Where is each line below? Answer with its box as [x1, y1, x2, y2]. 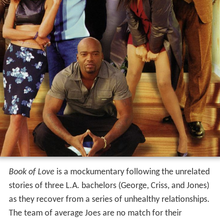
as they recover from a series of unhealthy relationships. [8, 194, 210, 204]
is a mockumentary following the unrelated [54, 167, 210, 177]
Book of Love [8, 167, 55, 177]
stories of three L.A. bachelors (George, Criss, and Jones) [8, 181, 209, 191]
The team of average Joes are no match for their [8, 208, 182, 218]
